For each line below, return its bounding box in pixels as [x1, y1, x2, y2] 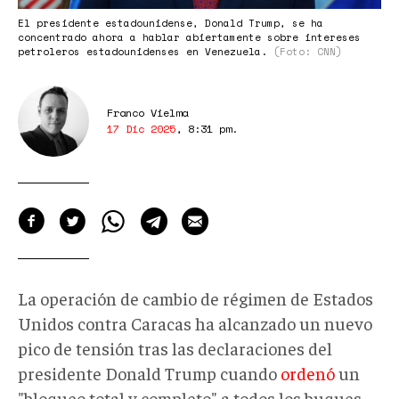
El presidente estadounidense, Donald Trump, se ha [18, 15, 323, 30]
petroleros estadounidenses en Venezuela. [18, 44, 273, 59]
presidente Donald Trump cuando [18, 361, 281, 384]
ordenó [281, 361, 335, 384]
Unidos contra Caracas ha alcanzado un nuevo [18, 311, 372, 334]
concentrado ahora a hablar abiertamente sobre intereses [18, 29, 361, 45]
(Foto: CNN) [273, 44, 342, 59]
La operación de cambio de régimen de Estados [18, 286, 373, 309]
